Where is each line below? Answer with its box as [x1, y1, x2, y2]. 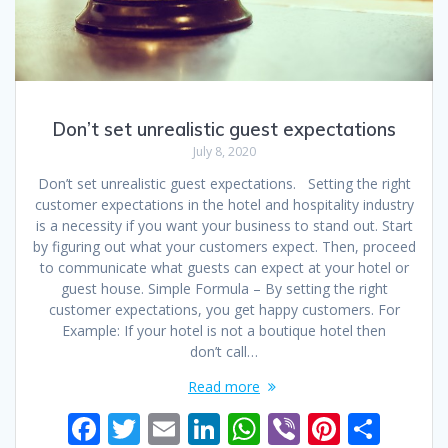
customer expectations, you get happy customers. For [48, 300, 400, 320]
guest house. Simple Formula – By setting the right [60, 279, 388, 299]
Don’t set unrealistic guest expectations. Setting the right [37, 174, 411, 194]
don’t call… [190, 342, 258, 362]
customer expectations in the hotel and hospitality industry [34, 195, 414, 215]
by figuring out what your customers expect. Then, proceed [32, 237, 416, 257]
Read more [188, 377, 260, 397]
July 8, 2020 [192, 143, 256, 161]
